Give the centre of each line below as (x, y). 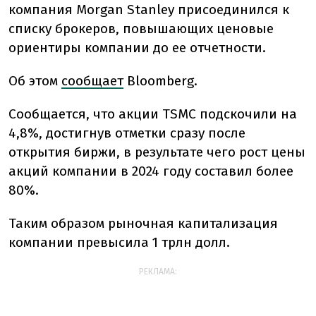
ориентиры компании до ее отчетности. (137, 48)
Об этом (35, 81)
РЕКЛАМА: (158, 272)
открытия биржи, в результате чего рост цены (157, 152)
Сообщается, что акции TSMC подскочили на (153, 114)
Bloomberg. (160, 81)
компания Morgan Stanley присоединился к (149, 10)
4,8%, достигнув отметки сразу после (127, 133)
